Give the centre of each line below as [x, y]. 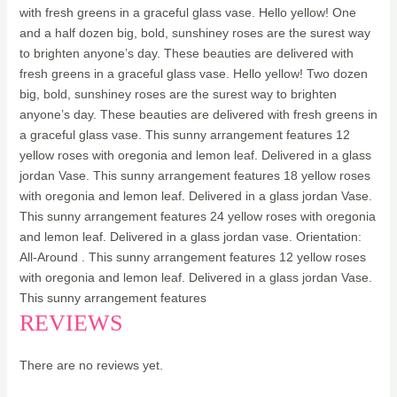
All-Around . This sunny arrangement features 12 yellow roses [192, 257]
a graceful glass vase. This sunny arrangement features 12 [184, 134]
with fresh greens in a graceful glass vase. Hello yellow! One [187, 12]
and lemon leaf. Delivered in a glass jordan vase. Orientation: [190, 236]
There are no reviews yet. [91, 365]
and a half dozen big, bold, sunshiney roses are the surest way [195, 32]
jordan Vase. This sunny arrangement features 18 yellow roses [195, 175]
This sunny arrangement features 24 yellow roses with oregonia [197, 216]
